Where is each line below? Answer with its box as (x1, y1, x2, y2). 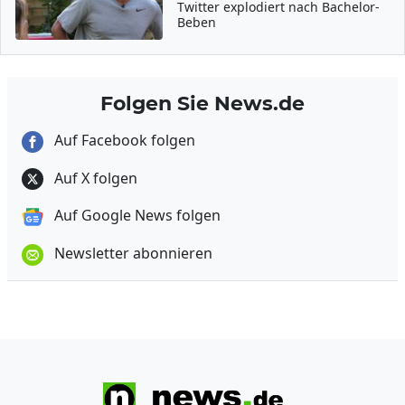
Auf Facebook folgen (51, 130, 195, 150)
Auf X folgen (51, 167, 137, 188)
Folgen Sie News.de (100, 91, 305, 115)
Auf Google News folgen (51, 205, 221, 226)
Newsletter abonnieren (51, 243, 212, 264)
